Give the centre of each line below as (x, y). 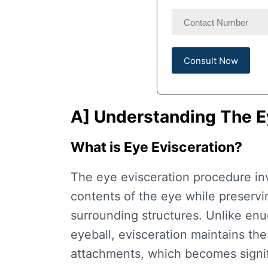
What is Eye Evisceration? (156, 147)
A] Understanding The (163, 117)
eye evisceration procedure (174, 177)
